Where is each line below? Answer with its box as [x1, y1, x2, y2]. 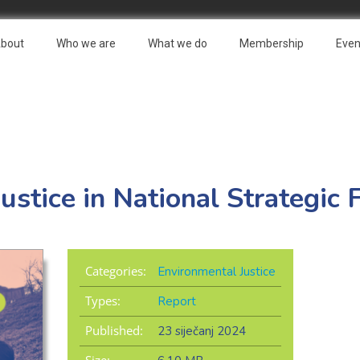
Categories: [84, 263, 146, 280]
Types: [84, 292, 121, 309]
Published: [84, 322, 143, 339]
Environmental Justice [157, 264, 276, 280]
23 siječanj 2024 [157, 323, 246, 340]
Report [157, 293, 196, 310]
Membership [239, 37, 304, 50]
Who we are [56, 37, 116, 50]
